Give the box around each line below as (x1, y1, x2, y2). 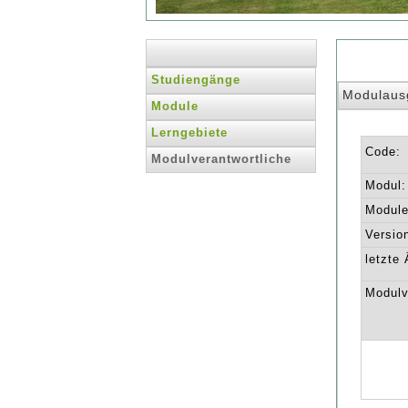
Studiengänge (151, 73, 240, 87)
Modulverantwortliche (151, 152, 291, 166)
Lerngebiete (151, 126, 228, 139)
